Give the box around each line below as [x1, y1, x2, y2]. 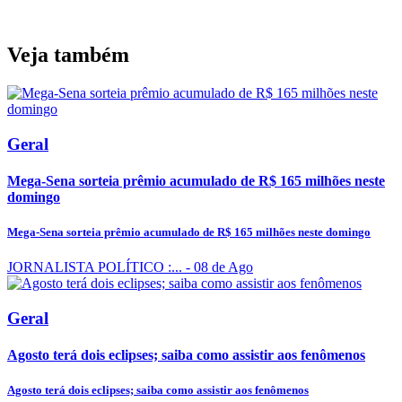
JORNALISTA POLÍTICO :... [7, 259, 182, 275]
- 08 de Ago [182, 259, 253, 275]
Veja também [7, 42, 129, 66]
